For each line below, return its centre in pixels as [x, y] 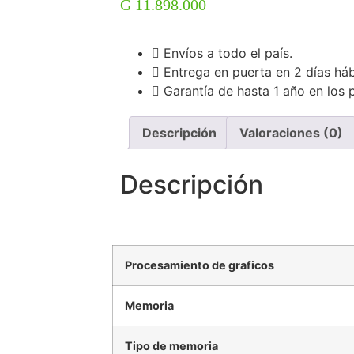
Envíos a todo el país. [228, 53]
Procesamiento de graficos [200, 265]
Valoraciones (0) [291, 133]
